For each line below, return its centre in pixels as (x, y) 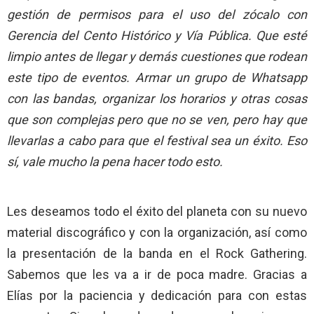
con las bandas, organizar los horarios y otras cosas (157, 98)
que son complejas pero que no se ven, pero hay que (157, 119)
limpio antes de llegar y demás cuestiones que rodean (157, 56)
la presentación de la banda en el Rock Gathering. (157, 253)
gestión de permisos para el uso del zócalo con (157, 14)
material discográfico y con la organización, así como (157, 232)
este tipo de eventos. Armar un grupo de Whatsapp (157, 77)
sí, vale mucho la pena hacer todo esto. (115, 161)
